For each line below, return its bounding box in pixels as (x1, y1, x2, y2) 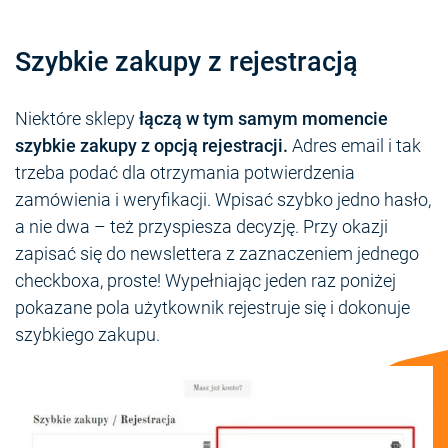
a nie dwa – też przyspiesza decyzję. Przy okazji (15, 216, 388, 238)
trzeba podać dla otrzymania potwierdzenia (15, 162, 355, 184)
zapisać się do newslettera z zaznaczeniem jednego (15, 243, 419, 265)
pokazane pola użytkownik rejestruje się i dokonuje (15, 297, 410, 319)
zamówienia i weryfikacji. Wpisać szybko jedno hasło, (15, 189, 431, 211)
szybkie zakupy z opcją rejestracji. (15, 135, 288, 157)
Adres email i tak (288, 135, 421, 157)
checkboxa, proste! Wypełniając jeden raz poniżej (15, 270, 396, 292)
